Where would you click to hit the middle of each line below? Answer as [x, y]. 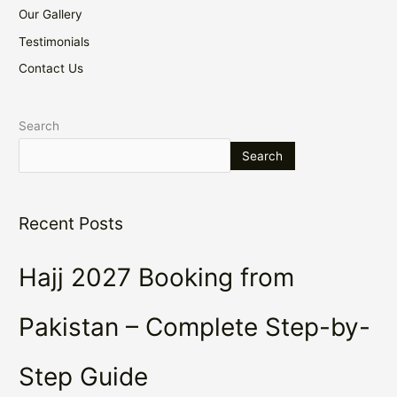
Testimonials [54, 41]
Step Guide [84, 376]
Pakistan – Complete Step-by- [195, 327]
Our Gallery [51, 15]
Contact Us [51, 69]
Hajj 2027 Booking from [157, 277]
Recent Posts [71, 224]
